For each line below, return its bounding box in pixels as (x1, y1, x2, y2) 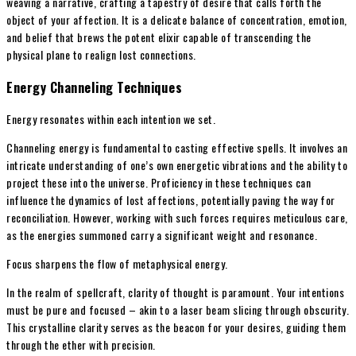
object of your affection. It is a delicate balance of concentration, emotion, (6, 11, 347, 29)
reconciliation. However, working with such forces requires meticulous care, (6, 209, 348, 226)
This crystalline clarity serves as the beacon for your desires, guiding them (6, 319, 346, 336)
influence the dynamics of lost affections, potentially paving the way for (6, 192, 335, 209)
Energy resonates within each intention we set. (6, 110, 215, 128)
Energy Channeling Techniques (6, 76, 182, 97)
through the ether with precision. (6, 336, 156, 354)
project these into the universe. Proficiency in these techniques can (6, 174, 311, 192)
